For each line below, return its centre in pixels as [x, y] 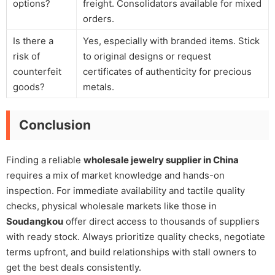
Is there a [33, 41]
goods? [29, 87]
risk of [26, 56]
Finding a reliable [45, 160]
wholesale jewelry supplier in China [161, 160]
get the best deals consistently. [74, 267]
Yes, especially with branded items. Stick [171, 41]
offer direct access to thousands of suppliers [161, 221]
